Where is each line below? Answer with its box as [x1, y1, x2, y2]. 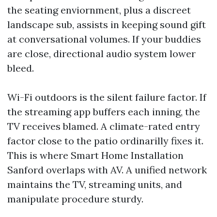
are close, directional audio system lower [7, 47, 196, 60]
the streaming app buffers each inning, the [7, 106, 200, 118]
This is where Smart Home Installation [7, 149, 184, 161]
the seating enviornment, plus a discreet [7, 4, 191, 16]
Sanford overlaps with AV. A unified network [7, 164, 207, 176]
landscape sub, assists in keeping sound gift [7, 18, 206, 31]
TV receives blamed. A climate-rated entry [7, 120, 200, 132]
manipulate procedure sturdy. [7, 193, 143, 205]
